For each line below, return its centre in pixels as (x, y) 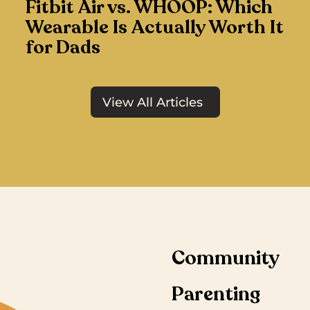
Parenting (216, 294)
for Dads (63, 48)
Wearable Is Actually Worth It (154, 28)
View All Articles (152, 102)
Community (226, 258)
